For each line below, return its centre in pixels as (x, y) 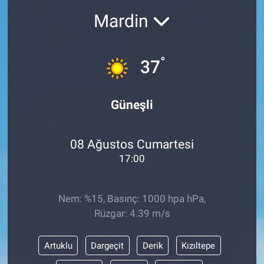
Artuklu (58, 245)
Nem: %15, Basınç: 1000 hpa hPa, (132, 198)
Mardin (123, 21)
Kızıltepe (198, 245)
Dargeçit (107, 245)
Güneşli (132, 104)
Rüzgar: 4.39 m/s (132, 213)
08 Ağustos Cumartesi (132, 144)
